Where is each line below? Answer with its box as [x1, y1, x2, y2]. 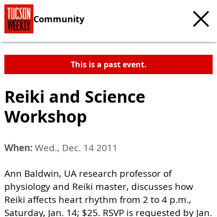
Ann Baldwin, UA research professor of [4, 167, 171, 180]
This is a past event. [70, 59, 147, 70]
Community [33, 13, 84, 25]
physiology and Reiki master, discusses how [4, 180, 193, 193]
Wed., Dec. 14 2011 [32, 141, 118, 154]
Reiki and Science [4, 85, 145, 108]
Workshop [4, 105, 87, 128]
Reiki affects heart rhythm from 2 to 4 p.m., [4, 193, 191, 206]
